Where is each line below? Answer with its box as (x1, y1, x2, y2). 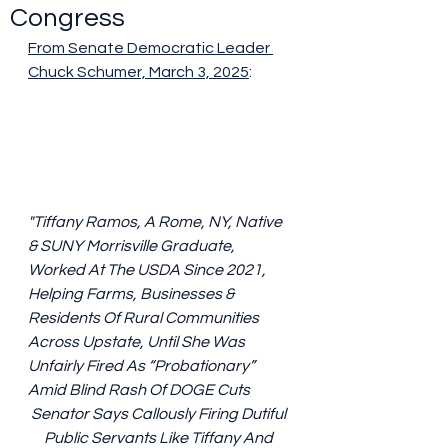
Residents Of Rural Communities (28, 310, 262, 327)
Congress (10, 5, 125, 31)
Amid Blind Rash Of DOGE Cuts (28, 382, 250, 399)
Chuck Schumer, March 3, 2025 (28, 64, 249, 80)
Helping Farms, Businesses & (28, 286, 237, 303)
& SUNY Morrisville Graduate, (28, 238, 238, 255)
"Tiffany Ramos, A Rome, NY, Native (28, 214, 285, 231)
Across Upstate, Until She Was (28, 334, 248, 351)
